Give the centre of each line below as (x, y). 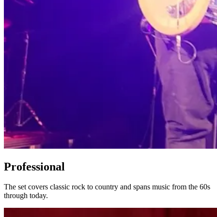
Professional (34, 166)
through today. (26, 196)
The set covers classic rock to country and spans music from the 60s (107, 187)
